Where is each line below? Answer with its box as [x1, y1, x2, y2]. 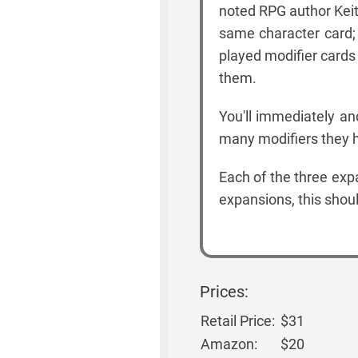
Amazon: [200, 336, 257, 352]
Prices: [199, 282, 249, 301]
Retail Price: [200, 312, 275, 329]
